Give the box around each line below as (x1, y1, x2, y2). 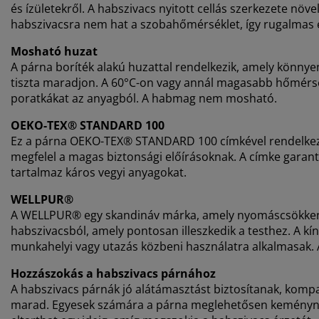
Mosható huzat (11, 43, 98, 60)
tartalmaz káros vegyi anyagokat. (11, 164, 187, 181)
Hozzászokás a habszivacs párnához (11, 266, 216, 282)
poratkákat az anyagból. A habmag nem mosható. (11, 90, 277, 107)
